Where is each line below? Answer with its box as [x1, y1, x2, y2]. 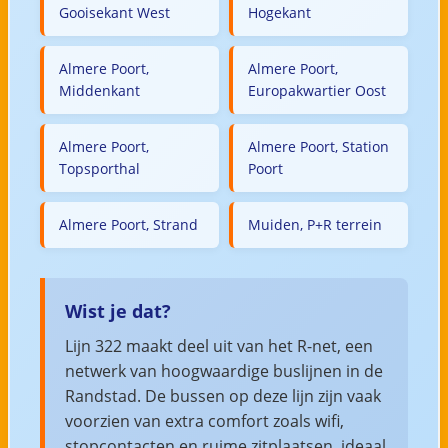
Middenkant [58, 80, 140, 100]
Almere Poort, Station [248, 136, 389, 156]
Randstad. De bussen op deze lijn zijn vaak [64, 384, 381, 407]
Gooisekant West [58, 2, 170, 22]
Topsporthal [58, 158, 140, 178]
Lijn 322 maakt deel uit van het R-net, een [64, 334, 373, 357]
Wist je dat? [64, 298, 171, 323]
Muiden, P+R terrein [248, 214, 382, 234]
